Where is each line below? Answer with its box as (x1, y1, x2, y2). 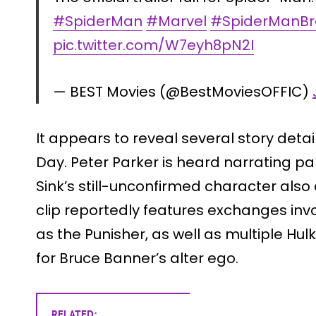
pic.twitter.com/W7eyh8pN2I (53, 35, 254, 55)
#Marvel (146, 11, 207, 31)
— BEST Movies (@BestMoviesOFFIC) (53, 81, 312, 102)
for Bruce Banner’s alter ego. (36, 248, 238, 268)
